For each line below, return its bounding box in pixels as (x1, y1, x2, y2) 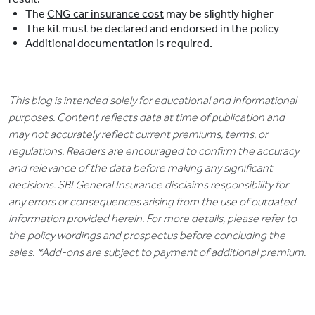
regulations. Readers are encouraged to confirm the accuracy (8, 144, 299, 158)
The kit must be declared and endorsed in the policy (25, 22, 281, 36)
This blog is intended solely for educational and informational (8, 94, 297, 108)
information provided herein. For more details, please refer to (8, 212, 297, 226)
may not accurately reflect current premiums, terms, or (8, 127, 268, 141)
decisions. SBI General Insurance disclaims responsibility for (8, 178, 288, 192)
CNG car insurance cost (47, 7, 164, 21)
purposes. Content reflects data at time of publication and (8, 110, 285, 124)
